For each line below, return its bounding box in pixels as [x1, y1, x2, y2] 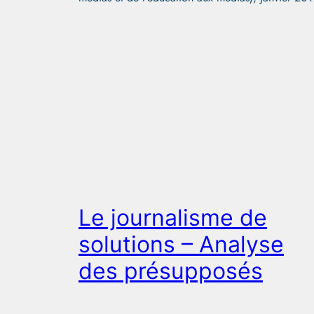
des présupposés [78, 257, 263, 285]
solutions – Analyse [78, 230, 284, 258]
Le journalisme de [78, 203, 267, 231]
